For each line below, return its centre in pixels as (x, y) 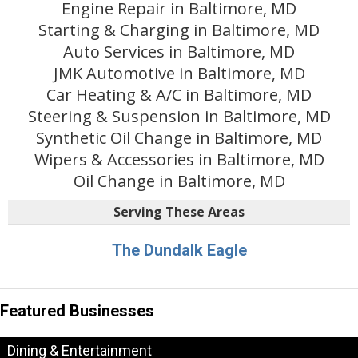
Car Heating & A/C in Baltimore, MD (179, 95)
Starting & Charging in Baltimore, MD (179, 30)
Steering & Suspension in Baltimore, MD (179, 117)
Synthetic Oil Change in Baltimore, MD (179, 138)
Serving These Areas (179, 212)
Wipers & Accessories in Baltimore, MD (179, 160)
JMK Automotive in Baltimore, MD (179, 74)
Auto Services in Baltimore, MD (179, 52)
